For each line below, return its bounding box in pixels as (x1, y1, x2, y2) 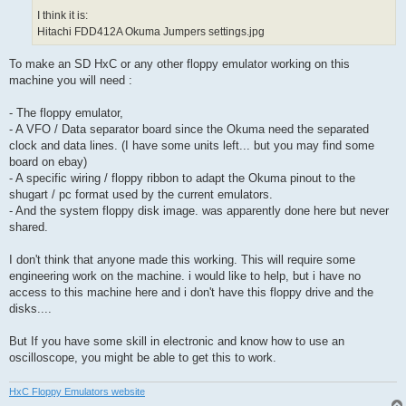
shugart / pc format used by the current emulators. (9, 187, 273, 201)
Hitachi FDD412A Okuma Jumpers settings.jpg (37, 24, 265, 38)
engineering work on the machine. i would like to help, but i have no (9, 268, 361, 283)
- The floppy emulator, (9, 105, 123, 120)
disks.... (9, 301, 52, 315)
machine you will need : (9, 72, 132, 87)
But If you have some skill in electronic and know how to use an (9, 333, 344, 348)
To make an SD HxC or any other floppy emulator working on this (9, 56, 350, 71)
